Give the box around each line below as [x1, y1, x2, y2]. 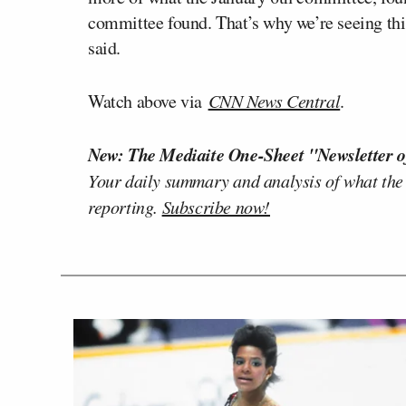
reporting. [88, 194, 162, 218]
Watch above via [88, 88, 208, 113]
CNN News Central [208, 88, 341, 112]
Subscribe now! [161, 194, 271, 218]
